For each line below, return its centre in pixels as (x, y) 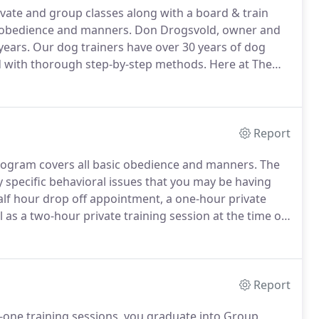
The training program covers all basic (132, 81)
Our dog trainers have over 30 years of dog (148, 47)
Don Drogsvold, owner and (206, 30)
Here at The (239, 64)
